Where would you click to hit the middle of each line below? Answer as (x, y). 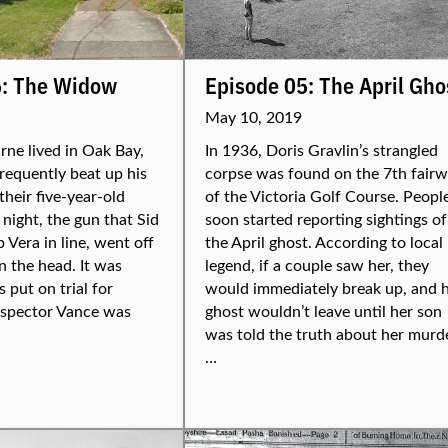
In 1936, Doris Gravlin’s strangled (321, 149)
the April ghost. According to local (324, 241)
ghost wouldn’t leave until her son (323, 310)
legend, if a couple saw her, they (317, 264)
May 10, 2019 (253, 116)
